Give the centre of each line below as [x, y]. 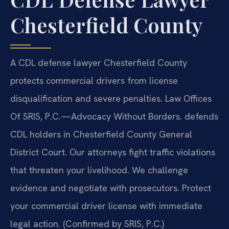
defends [200, 116]
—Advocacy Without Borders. [121, 116]
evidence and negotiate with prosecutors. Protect [111, 188]
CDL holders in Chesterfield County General [101, 134]
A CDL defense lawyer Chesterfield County [99, 62]
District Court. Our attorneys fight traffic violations [113, 152]
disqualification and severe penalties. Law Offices [111, 98]
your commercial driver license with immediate [106, 205]
